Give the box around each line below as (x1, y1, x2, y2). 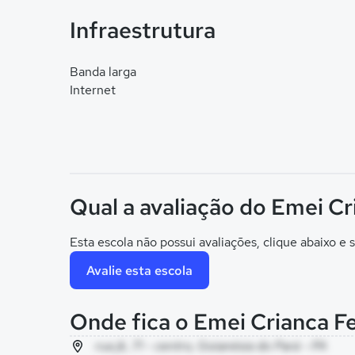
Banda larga (70, 63, 136, 80)
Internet (70, 82, 116, 98)
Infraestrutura (70, 15, 216, 45)
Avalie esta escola (86, 261, 193, 279)
